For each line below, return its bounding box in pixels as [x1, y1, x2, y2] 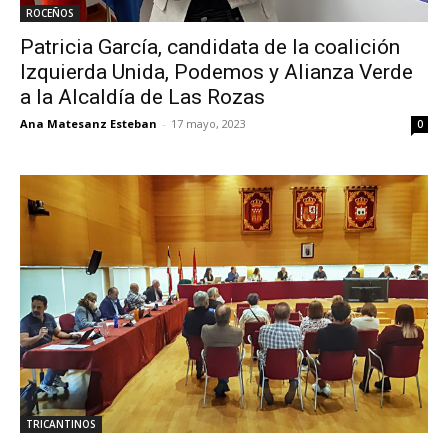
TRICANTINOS [26, 416, 96, 431]
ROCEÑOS [26, 5, 74, 20]
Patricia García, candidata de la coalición [20, 34, 400, 59]
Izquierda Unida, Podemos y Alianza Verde [20, 59, 413, 84]
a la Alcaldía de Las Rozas [20, 84, 265, 109]
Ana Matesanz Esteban [20, 115, 157, 131]
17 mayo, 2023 [171, 115, 246, 131]
